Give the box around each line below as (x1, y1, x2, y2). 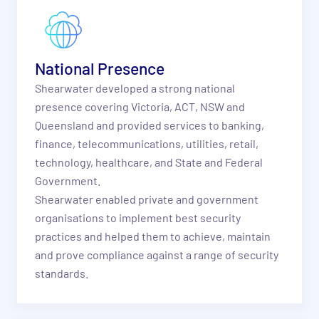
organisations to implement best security (34, 211, 241, 225)
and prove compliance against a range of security (34, 248, 278, 262)
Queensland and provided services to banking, (34, 118, 264, 132)
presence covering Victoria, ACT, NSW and (34, 100, 245, 114)
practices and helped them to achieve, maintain (34, 229, 271, 244)
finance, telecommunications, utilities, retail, (34, 137, 258, 151)
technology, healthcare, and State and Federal (34, 155, 263, 169)
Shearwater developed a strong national (34, 81, 235, 95)
